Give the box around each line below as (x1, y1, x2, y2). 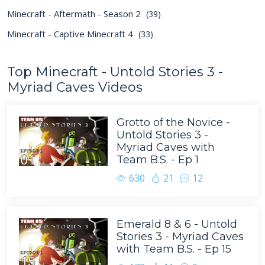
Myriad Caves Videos (7, 79, 143, 95)
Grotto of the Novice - (117, 116, 230, 129)
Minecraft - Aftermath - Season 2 (7, 8, 143, 20)
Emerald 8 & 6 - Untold (117, 218, 237, 231)
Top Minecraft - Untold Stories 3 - (7, 64, 223, 80)
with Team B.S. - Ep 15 (117, 243, 231, 256)
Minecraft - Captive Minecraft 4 (7, 28, 135, 40)
